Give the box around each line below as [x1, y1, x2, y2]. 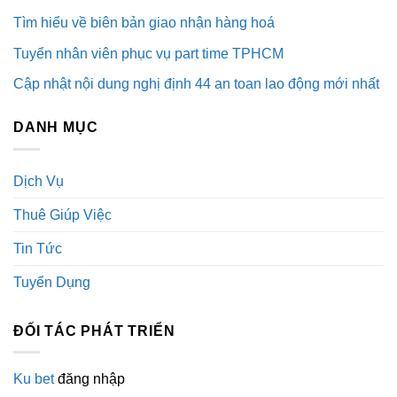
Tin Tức [13, 240, 62, 256]
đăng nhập [54, 371, 125, 387]
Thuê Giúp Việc [13, 206, 112, 222]
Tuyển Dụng [13, 274, 90, 290]
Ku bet [13, 371, 54, 387]
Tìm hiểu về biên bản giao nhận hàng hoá [13, 14, 275, 30]
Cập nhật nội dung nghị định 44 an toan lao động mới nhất [13, 76, 379, 92]
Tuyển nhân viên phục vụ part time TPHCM [13, 45, 287, 61]
